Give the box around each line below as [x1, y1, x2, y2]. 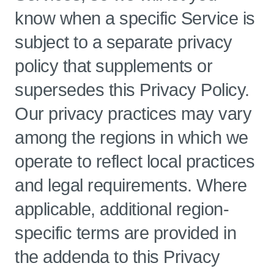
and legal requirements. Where [15, 176, 247, 195]
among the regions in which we [15, 128, 248, 147]
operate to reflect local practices [15, 152, 254, 171]
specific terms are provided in [15, 223, 236, 243]
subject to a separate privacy [15, 32, 232, 52]
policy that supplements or [15, 56, 212, 76]
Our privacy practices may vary [15, 104, 251, 124]
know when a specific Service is [15, 9, 255, 28]
